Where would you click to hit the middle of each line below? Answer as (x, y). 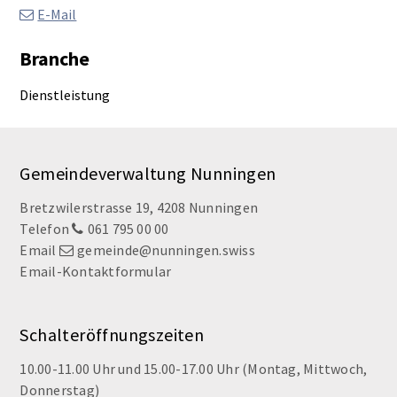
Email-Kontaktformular (96, 272)
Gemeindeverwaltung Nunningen (148, 174)
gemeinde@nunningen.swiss (166, 250)
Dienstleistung (65, 95)
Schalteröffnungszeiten (112, 335)
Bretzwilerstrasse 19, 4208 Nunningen (139, 208)
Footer (72, 187)
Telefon (46, 229)
